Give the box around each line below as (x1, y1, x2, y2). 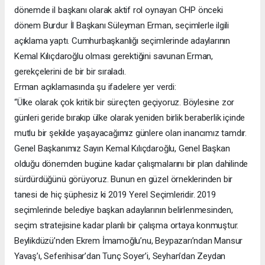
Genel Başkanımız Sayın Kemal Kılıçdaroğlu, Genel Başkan (14, 143, 230, 154)
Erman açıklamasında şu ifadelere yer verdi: (14, 82, 176, 93)
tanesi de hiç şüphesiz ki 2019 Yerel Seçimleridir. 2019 (14, 189, 216, 201)
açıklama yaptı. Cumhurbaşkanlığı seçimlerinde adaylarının (14, 35, 231, 47)
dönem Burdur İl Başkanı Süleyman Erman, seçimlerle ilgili (14, 20, 230, 31)
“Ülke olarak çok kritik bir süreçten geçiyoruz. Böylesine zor (14, 97, 235, 108)
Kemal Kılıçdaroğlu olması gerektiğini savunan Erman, (14, 51, 214, 62)
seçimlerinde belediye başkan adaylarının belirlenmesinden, (14, 205, 233, 216)
